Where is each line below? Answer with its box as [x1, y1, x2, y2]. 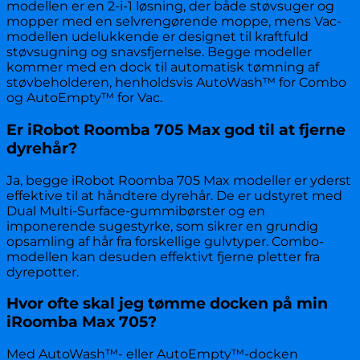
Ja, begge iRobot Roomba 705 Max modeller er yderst [6, 172, 351, 188]
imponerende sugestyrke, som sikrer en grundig [6, 218, 318, 234]
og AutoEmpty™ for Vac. [6, 90, 162, 106]
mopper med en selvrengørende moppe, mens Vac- [6, 14, 342, 30]
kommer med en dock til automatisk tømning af [6, 59, 319, 76]
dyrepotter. [6, 264, 79, 280]
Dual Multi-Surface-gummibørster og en [6, 202, 265, 219]
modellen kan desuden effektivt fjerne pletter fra [6, 248, 320, 264]
